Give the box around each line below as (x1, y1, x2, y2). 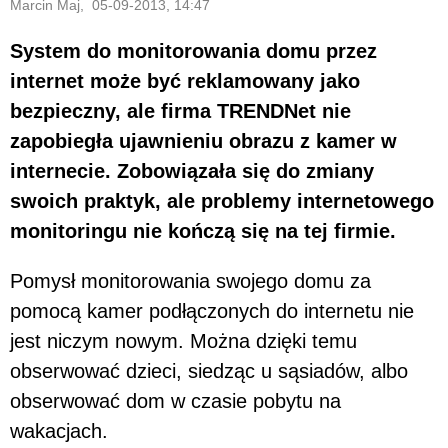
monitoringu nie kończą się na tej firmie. (10, 219, 396, 242)
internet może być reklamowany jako (10, 69, 360, 92)
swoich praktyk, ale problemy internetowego (10, 189, 434, 212)
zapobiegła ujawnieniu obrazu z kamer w (10, 129, 397, 152)
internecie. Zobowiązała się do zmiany (10, 159, 374, 182)
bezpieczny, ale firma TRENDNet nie (10, 99, 351, 122)
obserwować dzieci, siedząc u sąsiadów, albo (10, 359, 408, 382)
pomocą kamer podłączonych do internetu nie (10, 299, 414, 322)
